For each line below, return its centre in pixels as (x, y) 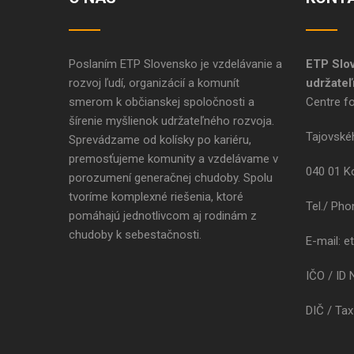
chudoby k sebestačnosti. (135, 235)
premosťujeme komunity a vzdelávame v (173, 159)
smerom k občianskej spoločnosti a (162, 102)
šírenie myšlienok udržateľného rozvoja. (171, 121)
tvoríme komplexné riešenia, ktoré (156, 197)
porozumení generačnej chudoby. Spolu (171, 178)
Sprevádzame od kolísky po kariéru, (160, 140)
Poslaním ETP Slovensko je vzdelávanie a (175, 64)
